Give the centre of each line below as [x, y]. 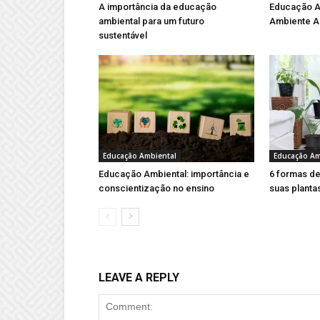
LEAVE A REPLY [139, 277]
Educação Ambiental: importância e [174, 174]
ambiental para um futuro [151, 21]
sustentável [123, 35]
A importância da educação [157, 7]
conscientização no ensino [156, 188]
